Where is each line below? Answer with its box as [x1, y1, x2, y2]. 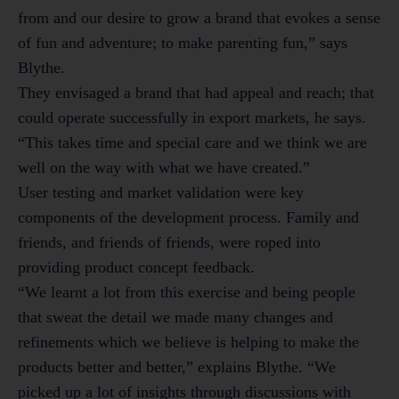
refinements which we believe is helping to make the [18, 333, 359, 352]
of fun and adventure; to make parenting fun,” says [18, 34, 347, 53]
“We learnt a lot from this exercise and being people [18, 283, 355, 302]
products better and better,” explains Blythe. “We [18, 358, 336, 377]
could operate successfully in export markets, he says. [18, 109, 366, 127]
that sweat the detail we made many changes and [18, 308, 333, 327]
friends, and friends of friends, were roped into [18, 233, 321, 252]
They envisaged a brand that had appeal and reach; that [18, 84, 374, 102]
